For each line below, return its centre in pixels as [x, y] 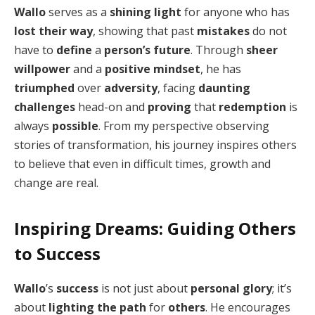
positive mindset [153, 69]
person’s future [147, 50]
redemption [252, 107]
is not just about [144, 288]
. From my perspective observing [184, 126]
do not [268, 31]
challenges [45, 107]
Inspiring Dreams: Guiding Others [155, 228]
